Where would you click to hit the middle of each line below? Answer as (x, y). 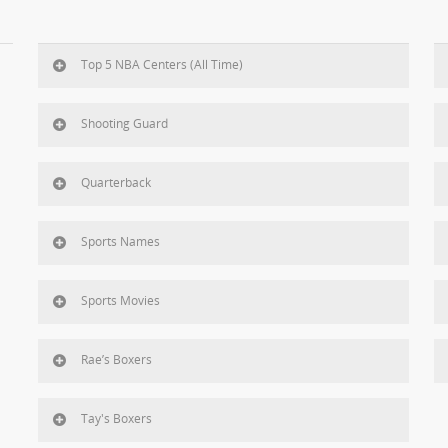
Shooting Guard (124, 124)
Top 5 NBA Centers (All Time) (161, 65)
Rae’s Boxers (116, 360)
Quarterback (115, 183)
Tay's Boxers (116, 419)
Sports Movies (120, 301)
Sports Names (120, 242)
